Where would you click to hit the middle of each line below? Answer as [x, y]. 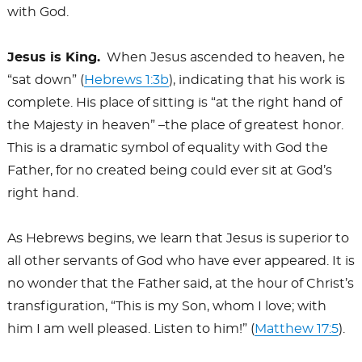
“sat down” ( [45, 80]
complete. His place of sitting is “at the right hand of [174, 103]
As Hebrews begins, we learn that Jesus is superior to [178, 239]
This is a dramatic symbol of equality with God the [167, 148]
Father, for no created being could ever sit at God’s [169, 171]
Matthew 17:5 [296, 329]
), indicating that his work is [257, 80]
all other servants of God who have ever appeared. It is [181, 261]
